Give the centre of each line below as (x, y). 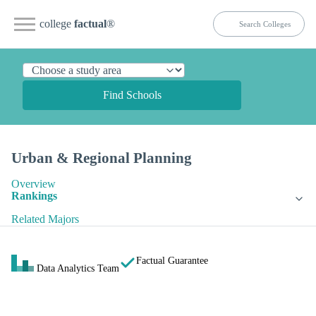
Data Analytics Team (78, 268)
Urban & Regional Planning (102, 158)
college (57, 24)
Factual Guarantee (172, 261)
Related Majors (45, 219)
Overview (34, 184)
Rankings (34, 196)
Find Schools (132, 95)
